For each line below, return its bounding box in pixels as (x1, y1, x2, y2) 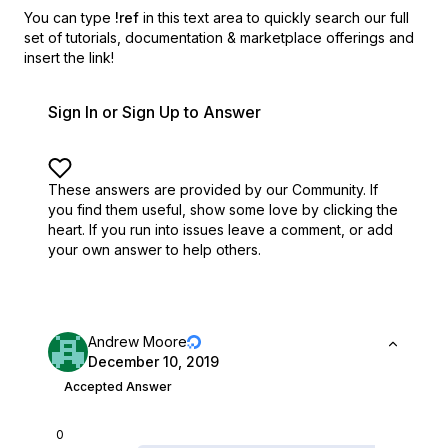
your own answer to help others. (48, 241, 261, 258)
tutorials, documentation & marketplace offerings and (66, 29, 414, 46)
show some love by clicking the (190, 201, 398, 218)
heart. (48, 221, 85, 238)
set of (24, 29, 62, 46)
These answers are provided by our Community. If (48, 181, 378, 198)
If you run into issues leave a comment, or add (89, 221, 393, 238)
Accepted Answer (64, 379, 172, 394)
